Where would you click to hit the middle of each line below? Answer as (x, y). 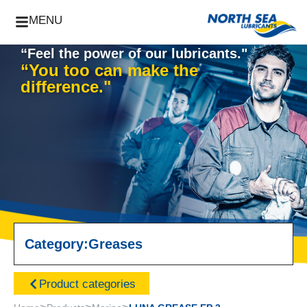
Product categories (87, 284)
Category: (57, 244)
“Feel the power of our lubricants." (134, 54)
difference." (66, 87)
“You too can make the (109, 71)
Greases (115, 244)
